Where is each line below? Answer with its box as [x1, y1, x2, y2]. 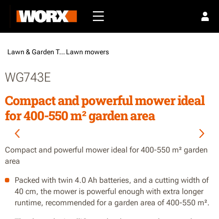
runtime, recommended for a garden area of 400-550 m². [15, 198, 210, 207]
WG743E [5, 70, 51, 85]
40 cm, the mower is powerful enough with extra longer [15, 187, 203, 196]
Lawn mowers [66, 48, 110, 56]
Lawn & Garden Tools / [59, 48, 65, 56]
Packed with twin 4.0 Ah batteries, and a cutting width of [15, 175, 209, 185]
